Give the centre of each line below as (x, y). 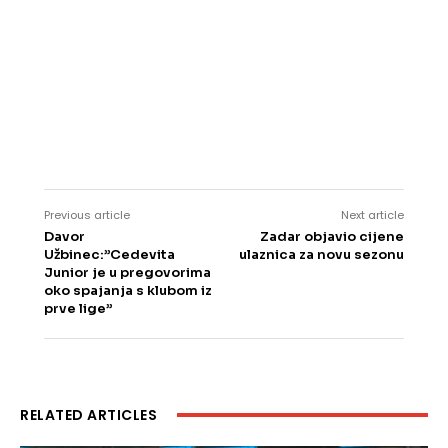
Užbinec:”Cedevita (109, 255)
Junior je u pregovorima (127, 273)
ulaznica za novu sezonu (321, 255)
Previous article (87, 215)
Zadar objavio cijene (331, 237)
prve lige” (78, 309)
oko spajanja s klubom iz (128, 291)
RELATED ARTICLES (88, 415)
